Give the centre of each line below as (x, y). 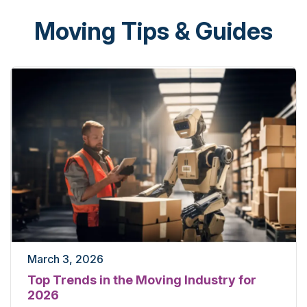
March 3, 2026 (65, 259)
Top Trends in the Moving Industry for (142, 280)
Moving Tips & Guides (153, 30)
